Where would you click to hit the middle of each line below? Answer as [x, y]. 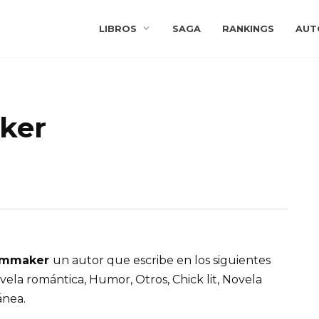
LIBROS [118, 29]
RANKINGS [248, 29]
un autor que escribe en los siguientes [162, 261]
